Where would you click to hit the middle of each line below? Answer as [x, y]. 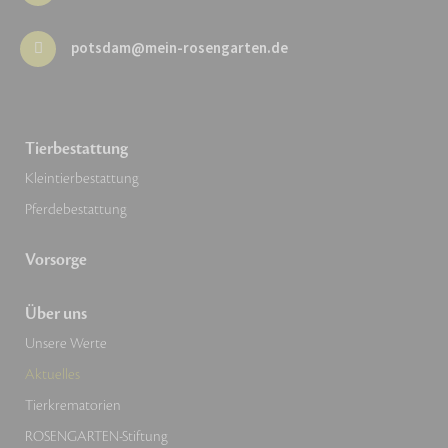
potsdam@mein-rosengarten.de [179, 49]
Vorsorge [56, 259]
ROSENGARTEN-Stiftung [96, 436]
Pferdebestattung [76, 209]
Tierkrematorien [73, 405]
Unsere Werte [66, 343]
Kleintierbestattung [82, 178]
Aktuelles [52, 374]
